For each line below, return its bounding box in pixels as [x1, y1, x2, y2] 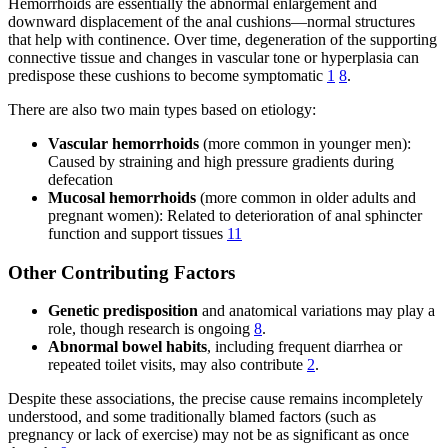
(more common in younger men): [199, 134, 411, 152]
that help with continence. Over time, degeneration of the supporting [8, 30, 437, 48]
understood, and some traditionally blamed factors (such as [8, 408, 376, 426]
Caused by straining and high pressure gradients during [48, 152, 394, 170]
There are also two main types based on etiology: [8, 100, 316, 118]
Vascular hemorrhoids [48, 134, 199, 152]
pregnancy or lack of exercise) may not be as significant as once [8, 426, 409, 444]
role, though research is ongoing [48, 320, 254, 338]
